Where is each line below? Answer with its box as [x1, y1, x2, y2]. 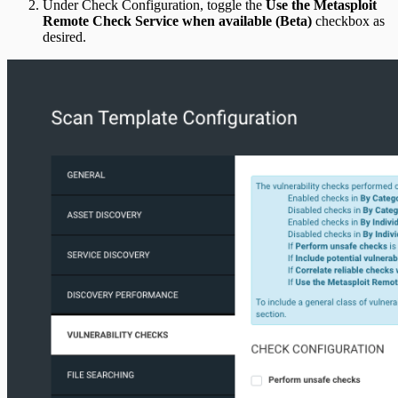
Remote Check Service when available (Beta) [43, 13, 312, 29]
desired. [43, 29, 86, 45]
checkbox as [312, 13, 385, 29]
